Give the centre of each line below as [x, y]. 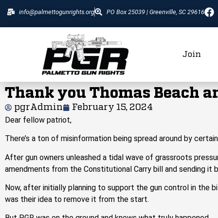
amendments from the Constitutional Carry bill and [92, 169]
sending [192, 169]
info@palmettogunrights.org [56, 12]
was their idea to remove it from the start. [77, 200]
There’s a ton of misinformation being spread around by [100, 139]
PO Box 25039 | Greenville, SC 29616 [155, 12]
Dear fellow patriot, [38, 120]
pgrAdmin [38, 107]
